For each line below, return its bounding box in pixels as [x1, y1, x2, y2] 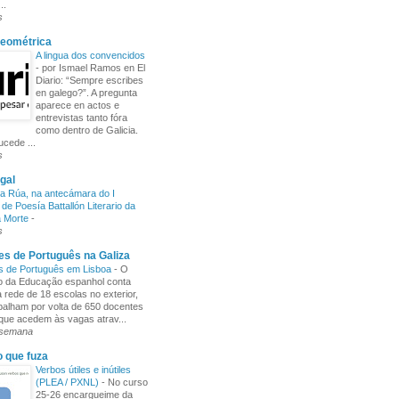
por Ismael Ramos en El [42, 62, 145, 73]
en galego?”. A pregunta [36, 87, 137, 98]
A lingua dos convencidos [36, 50, 145, 61]
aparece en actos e [36, 100, 119, 110]
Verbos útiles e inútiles [36, 364, 131, 375]
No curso [108, 377, 148, 387]
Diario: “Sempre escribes [36, 75, 143, 85]
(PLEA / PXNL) [36, 377, 102, 387]
